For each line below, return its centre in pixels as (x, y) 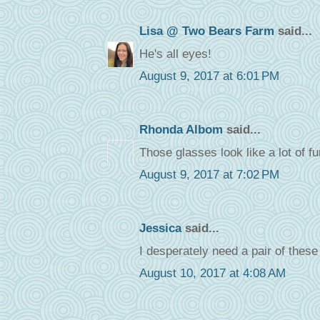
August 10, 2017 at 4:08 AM (212, 274)
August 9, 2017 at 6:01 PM (209, 76)
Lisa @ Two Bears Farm (206, 31)
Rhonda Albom (181, 130)
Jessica (160, 229)
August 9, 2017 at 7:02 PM (209, 175)
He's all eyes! (175, 54)
